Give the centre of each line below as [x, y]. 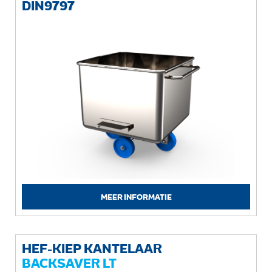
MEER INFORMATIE [136, 197]
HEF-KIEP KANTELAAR [92, 248]
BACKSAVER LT [69, 263]
